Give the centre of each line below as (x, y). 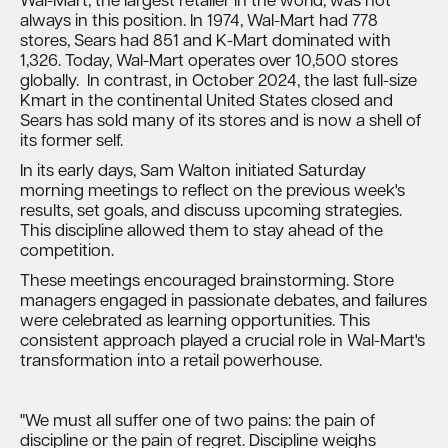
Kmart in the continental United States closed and (206, 101)
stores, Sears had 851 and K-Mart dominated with (205, 41)
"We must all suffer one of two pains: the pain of (197, 421)
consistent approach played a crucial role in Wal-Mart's (222, 341)
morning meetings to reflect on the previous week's (212, 191)
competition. (67, 251)
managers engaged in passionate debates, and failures (223, 301)
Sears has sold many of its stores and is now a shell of (220, 121)
